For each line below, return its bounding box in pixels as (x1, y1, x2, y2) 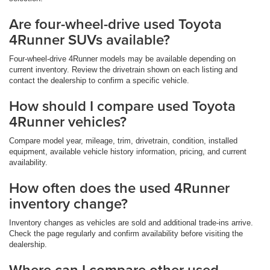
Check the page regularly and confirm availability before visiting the (9, 229, 243, 239)
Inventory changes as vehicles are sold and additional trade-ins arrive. (9, 218, 253, 228)
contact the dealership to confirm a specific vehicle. (9, 76, 189, 86)
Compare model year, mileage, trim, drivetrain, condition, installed (9, 136, 237, 146)
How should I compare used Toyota (9, 95, 236, 117)
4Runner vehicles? (9, 111, 127, 133)
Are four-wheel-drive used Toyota (9, 13, 222, 35)
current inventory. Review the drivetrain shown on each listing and (9, 65, 237, 75)
